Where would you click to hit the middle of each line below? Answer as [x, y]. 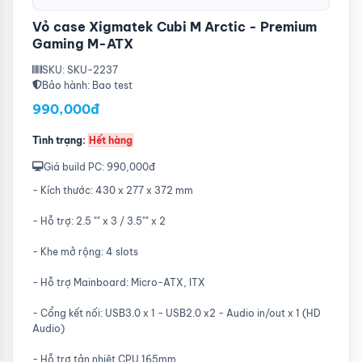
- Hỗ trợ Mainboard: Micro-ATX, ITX [120, 282]
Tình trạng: [59, 140]
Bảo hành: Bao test [87, 85]
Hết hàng [111, 140]
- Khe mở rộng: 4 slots [86, 251]
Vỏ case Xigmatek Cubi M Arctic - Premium [175, 26]
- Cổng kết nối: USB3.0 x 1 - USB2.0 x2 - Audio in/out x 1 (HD [177, 313]
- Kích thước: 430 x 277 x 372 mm [114, 190]
